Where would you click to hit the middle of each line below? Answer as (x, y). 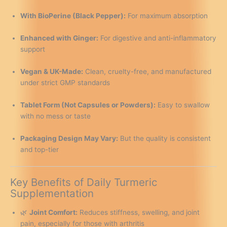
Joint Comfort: (53, 212)
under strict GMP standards (65, 83)
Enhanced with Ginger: (59, 38)
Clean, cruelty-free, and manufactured (147, 72)
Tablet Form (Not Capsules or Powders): (88, 105)
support (33, 49)
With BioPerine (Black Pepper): (73, 16)
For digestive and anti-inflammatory (157, 38)
